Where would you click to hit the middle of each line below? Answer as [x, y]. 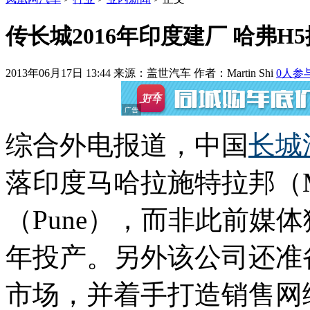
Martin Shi [250, 73]
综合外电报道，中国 [127, 145]
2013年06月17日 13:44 [58, 73]
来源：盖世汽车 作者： [170, 73]
